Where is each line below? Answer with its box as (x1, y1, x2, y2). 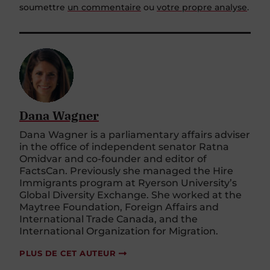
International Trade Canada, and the (19, 207, 198, 219)
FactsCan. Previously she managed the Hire (19, 159, 233, 171)
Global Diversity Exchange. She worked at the (19, 183, 242, 195)
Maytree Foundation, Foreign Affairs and (19, 195, 219, 207)
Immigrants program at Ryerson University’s (19, 171, 237, 183)
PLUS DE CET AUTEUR (19, 242, 116, 253)
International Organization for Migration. (19, 219, 218, 231)
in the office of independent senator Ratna (19, 135, 229, 147)
